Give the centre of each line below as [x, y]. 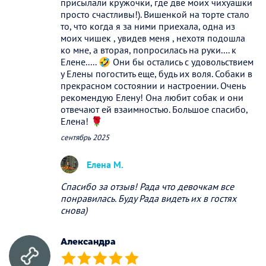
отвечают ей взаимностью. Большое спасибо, [154, 110]
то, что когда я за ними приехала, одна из [148, 26]
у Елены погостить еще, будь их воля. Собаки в [156, 74]
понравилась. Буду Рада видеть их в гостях [148, 199]
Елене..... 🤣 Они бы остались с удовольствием [157, 62]
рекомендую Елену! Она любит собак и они [152, 98]
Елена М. [105, 165]
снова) [74, 210]
